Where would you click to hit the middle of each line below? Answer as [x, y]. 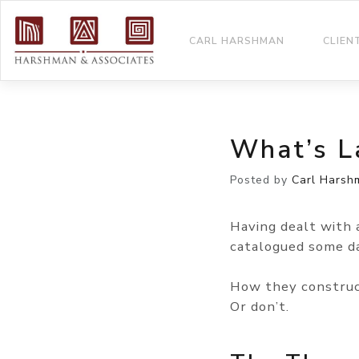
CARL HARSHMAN [236, 40]
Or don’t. [260, 307]
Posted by [261, 180]
